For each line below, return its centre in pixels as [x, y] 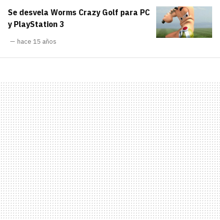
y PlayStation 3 [36, 24]
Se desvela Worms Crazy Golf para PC [79, 12]
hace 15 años [37, 41]
